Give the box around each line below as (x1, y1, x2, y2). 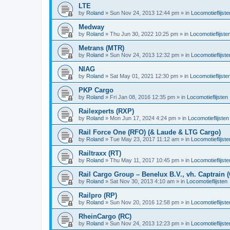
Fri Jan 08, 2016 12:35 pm (110, 94, 175, 100)
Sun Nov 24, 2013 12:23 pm (110, 220, 179, 226)
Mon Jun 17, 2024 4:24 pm (110, 115, 176, 121)
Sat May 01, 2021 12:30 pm (110, 73, 178, 79)
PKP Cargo (79, 86, 113, 94)
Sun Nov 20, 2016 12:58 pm (110, 199, 179, 205)
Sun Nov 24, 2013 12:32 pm (110, 52, 179, 58)
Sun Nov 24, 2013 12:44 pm (110, 10, 179, 16)
